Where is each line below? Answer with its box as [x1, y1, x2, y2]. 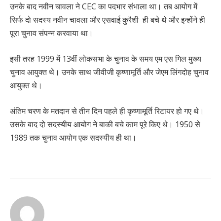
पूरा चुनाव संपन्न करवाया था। [10, 28, 93, 39]
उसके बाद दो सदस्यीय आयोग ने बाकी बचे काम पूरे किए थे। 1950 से [10, 118, 200, 130]
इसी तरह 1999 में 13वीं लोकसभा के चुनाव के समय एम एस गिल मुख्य [10, 53, 201, 64]
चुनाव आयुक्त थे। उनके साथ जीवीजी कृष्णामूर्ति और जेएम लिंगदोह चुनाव [10, 66, 209, 77]
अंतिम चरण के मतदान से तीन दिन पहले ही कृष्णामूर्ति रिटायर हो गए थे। [10, 105, 204, 116]
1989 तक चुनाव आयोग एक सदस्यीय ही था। [10, 132, 137, 143]
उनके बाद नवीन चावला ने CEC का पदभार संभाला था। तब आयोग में [10, 1, 197, 12]
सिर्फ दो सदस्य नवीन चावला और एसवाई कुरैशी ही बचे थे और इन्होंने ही [10, 14, 205, 26]
